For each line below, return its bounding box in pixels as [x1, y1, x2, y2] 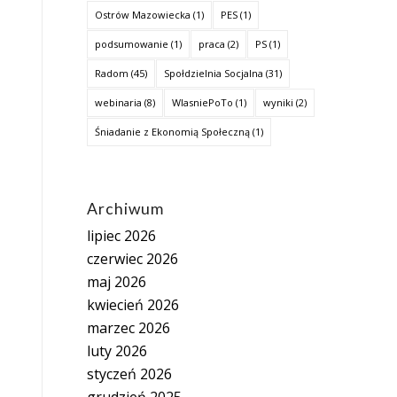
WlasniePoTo [171, 96, 233, 109]
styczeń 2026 [86, 364, 172, 384]
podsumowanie [94, 37, 168, 51]
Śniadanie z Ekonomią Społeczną [94, 125, 250, 138]
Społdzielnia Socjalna [163, 66, 263, 80]
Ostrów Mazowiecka [94, 8, 191, 21]
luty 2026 [86, 341, 147, 361]
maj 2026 [86, 272, 146, 292]
